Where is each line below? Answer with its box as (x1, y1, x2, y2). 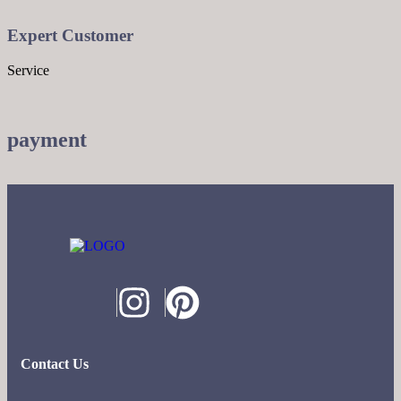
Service (7, 63, 49, 79)
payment (7, 128, 87, 152)
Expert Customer (7, 26, 133, 46)
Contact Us (21, 356, 89, 372)
